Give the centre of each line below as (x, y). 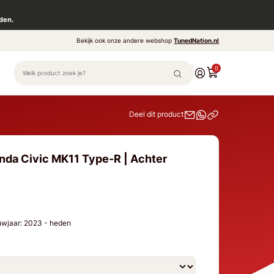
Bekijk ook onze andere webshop (125, 40)
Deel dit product (157, 114)
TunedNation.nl (197, 40)
